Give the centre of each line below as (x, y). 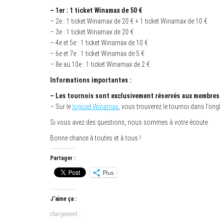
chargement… (66, 214)
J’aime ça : (63, 199)
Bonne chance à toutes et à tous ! (96, 138)
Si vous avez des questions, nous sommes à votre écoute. (130, 123)
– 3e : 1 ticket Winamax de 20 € (92, 32)
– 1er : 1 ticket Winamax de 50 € (96, 11)
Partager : (63, 158)
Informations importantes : (91, 80)
